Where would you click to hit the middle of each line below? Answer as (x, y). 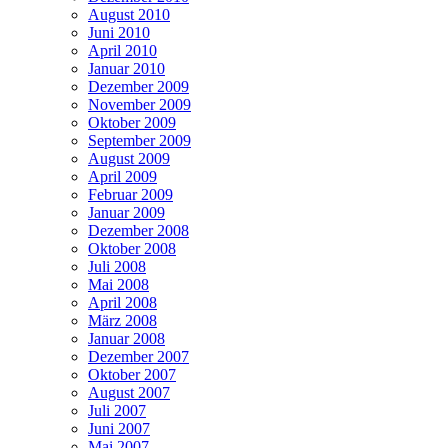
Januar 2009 (126, 212)
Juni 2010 (119, 32)
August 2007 (129, 392)
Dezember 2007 (138, 356)
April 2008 (122, 302)
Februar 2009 (130, 194)
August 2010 (129, 14)
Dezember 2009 (138, 86)
